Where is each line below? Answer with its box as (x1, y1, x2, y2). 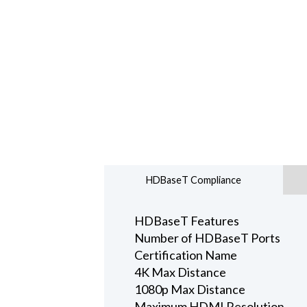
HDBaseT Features (134, 213, 239, 229)
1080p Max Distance (134, 282, 245, 297)
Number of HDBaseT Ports (134, 230, 280, 246)
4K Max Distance (134, 265, 226, 280)
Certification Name (134, 247, 237, 263)
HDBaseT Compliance (145, 173, 241, 186)
